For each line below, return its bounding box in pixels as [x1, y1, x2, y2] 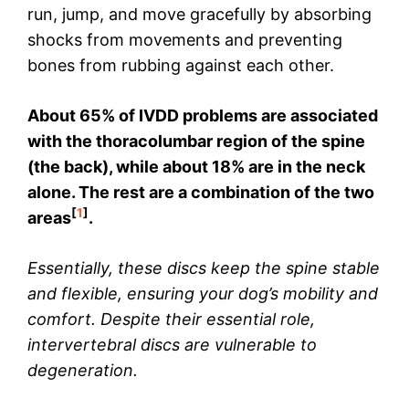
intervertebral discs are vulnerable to [27, 335, 317, 355]
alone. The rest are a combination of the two [27, 183, 374, 203]
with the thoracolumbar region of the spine [27, 131, 365, 152]
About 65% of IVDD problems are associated [27, 106, 378, 126]
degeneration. [27, 361, 138, 381]
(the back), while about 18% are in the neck [27, 157, 365, 177]
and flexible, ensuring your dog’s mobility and [27, 284, 378, 304]
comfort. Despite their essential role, [27, 309, 315, 330]
